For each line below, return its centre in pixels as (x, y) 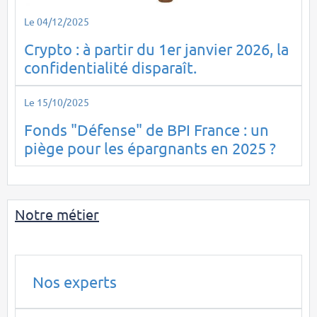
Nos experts (75, 282)
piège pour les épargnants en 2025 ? (150, 148)
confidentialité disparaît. (110, 68)
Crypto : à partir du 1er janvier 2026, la (156, 49)
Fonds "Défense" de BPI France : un (146, 130)
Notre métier (57, 214)
